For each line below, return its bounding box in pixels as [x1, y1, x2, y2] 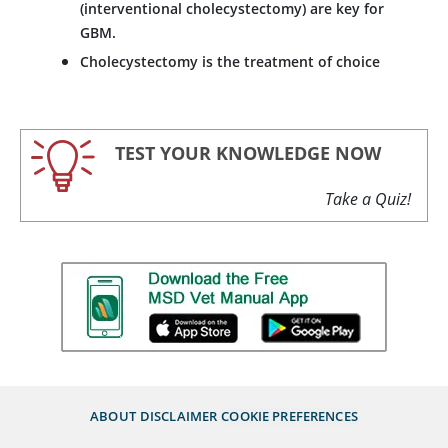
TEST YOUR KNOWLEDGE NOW [115, 141, 381, 165]
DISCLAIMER [139, 406, 218, 425]
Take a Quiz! [325, 187, 411, 210]
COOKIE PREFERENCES [221, 406, 358, 425]
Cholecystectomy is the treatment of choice [80, 52, 380, 71]
